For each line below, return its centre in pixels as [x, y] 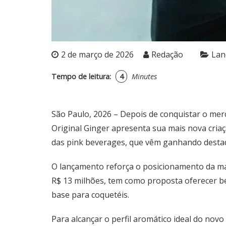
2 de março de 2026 [97, 54]
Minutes [145, 76]
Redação [167, 54]
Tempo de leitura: [81, 76]
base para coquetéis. [90, 195]
